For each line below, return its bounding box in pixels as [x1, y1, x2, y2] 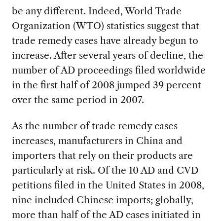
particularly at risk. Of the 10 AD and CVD [11, 164, 198, 177]
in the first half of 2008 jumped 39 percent [11, 79, 201, 91]
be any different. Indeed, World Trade [11, 5, 182, 17]
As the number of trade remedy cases [11, 120, 178, 132]
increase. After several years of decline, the [11, 49, 203, 62]
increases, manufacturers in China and [11, 135, 183, 147]
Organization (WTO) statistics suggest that [11, 20, 199, 32]
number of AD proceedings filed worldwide [11, 64, 206, 76]
